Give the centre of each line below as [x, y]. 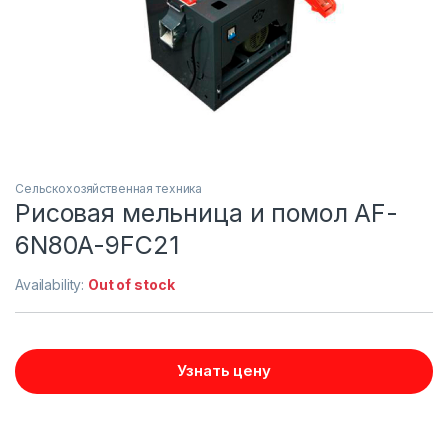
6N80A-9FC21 [97, 244]
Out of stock [131, 284]
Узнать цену [224, 370]
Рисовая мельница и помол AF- [207, 212]
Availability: [52, 284]
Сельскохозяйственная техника [109, 188]
